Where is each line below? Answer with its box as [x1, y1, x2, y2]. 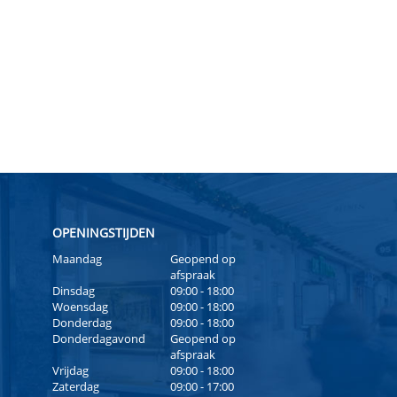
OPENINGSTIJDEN [51, 223, 155, 241]
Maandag [51, 250, 102, 267]
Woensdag [51, 298, 108, 315]
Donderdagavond [51, 330, 145, 346]
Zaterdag [51, 378, 99, 394]
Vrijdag [51, 362, 89, 378]
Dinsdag [51, 282, 95, 299]
